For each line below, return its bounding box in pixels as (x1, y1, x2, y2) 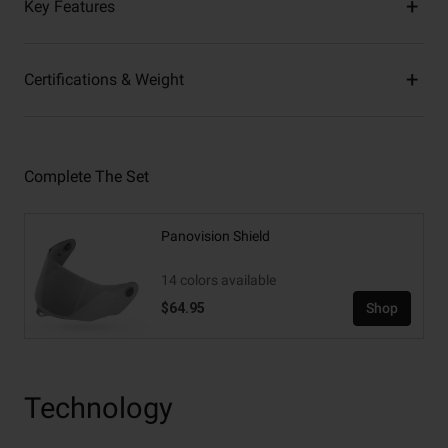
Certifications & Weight (24, 70, 184, 90)
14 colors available (161, 272, 276, 289)
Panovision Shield (161, 228, 270, 245)
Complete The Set (24, 167, 149, 187)
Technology (24, 391, 173, 426)
